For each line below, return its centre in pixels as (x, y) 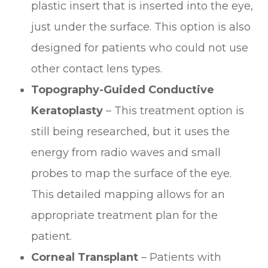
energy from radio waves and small (126, 152)
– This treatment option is (174, 110)
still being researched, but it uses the (131, 131)
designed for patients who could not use (140, 48)
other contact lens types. (97, 68)
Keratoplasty (67, 110)
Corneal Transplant (85, 257)
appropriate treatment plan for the (125, 215)
